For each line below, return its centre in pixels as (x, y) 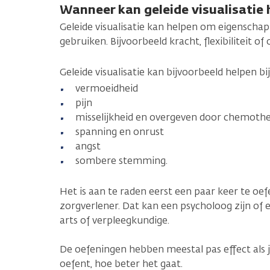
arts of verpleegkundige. (116, 220)
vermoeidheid (107, 88)
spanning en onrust (120, 131)
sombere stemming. (121, 160)
